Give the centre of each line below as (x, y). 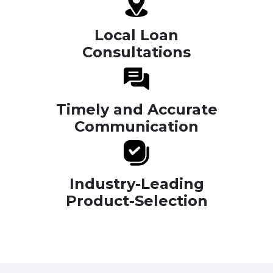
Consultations (136, 52)
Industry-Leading (136, 184)
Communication (136, 127)
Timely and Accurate (136, 110)
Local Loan (136, 35)
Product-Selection (136, 201)
